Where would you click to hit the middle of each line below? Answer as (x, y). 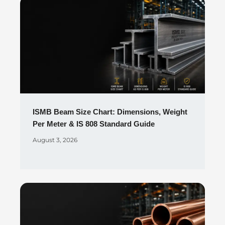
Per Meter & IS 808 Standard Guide (94, 124)
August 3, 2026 (55, 140)
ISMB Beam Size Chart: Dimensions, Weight (110, 112)
